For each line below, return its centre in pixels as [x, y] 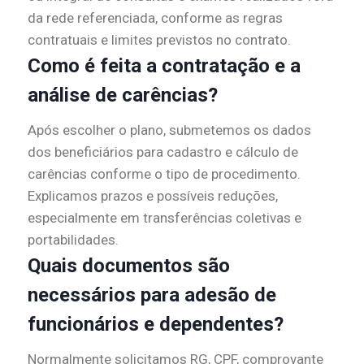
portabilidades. [73, 240]
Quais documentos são [129, 266]
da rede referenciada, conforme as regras [155, 18]
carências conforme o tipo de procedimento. [164, 174]
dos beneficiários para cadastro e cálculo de [163, 152]
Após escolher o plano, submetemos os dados [169, 130]
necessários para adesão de [152, 295]
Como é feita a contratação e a [164, 66]
